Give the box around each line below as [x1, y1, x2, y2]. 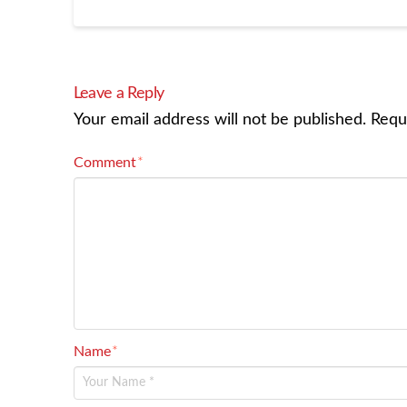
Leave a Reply [73, 84, 164, 103]
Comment [73, 154, 140, 170]
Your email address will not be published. [73, 111, 366, 129]
